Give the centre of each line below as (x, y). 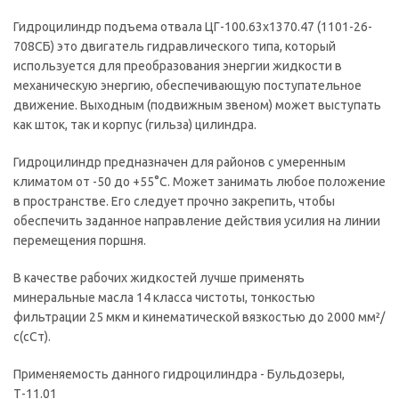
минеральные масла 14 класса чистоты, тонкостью (164, 297)
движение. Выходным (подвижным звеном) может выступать (197, 105)
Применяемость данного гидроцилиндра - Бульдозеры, (179, 374)
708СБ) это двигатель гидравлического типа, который (175, 46)
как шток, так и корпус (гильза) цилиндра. (135, 125)
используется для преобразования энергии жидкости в (178, 66)
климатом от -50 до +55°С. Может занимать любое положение (199, 182)
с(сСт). (32, 337)
